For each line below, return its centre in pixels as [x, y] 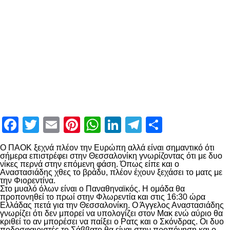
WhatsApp [138, 125]
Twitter [64, 125]
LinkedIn [151, 125]
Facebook [53, 125]
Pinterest [112, 125]
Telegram [175, 125]
